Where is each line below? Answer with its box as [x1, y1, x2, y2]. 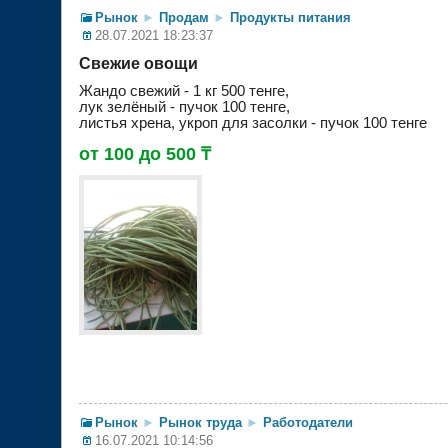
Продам [159, 9, 209, 25]
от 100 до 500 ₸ [79, 143, 211, 164]
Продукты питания [230, 9, 351, 25]
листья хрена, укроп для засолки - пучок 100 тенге [79, 114, 427, 131]
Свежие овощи [79, 54, 198, 72]
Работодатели [263, 415, 353, 431]
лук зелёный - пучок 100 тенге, [79, 98, 290, 115]
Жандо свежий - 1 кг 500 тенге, [79, 82, 289, 99]
